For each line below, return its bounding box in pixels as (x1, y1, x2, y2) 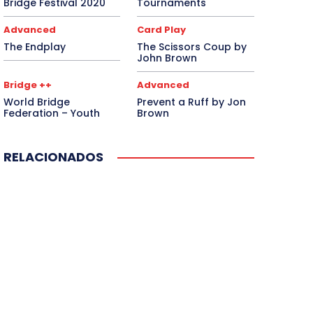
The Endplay (3, 40, 66, 54)
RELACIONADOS (3, 148, 103, 166)
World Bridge (3, 95, 70, 110)
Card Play (137, 23, 187, 37)
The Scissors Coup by (137, 40, 247, 54)
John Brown (137, 51, 198, 66)
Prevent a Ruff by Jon (137, 95, 247, 110)
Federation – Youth (3, 106, 100, 121)
